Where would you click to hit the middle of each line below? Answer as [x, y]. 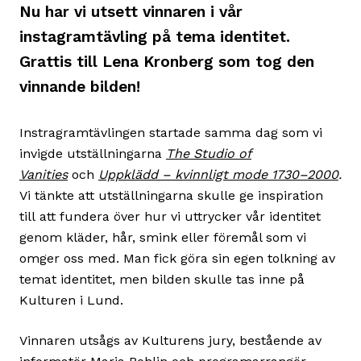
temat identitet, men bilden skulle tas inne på [162, 279]
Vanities [44, 174]
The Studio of [209, 153]
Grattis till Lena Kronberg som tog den [167, 61]
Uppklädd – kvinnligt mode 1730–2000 [218, 174]
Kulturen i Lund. [71, 300]
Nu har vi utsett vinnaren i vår [131, 11]
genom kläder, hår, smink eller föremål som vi [163, 237]
